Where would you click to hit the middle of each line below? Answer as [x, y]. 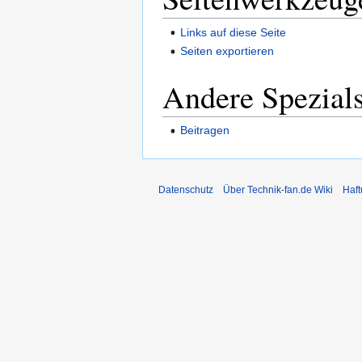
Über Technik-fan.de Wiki [278, 190]
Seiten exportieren [227, 51]
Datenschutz [186, 190]
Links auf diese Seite [234, 32]
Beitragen [205, 130]
